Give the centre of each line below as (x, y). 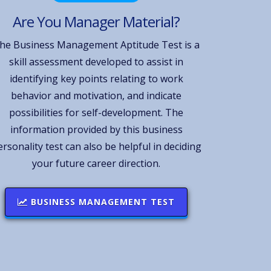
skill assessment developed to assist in (96, 61)
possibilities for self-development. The (96, 112)
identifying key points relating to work (96, 78)
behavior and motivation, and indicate (96, 95)
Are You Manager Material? (96, 21)
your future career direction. (96, 163)
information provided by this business (96, 129)
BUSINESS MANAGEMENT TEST (102, 201)
